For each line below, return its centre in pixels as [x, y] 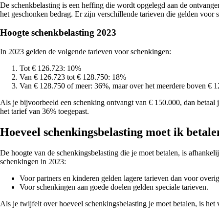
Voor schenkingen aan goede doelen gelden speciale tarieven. [114, 187]
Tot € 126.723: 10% [50, 68]
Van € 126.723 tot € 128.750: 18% [73, 77]
